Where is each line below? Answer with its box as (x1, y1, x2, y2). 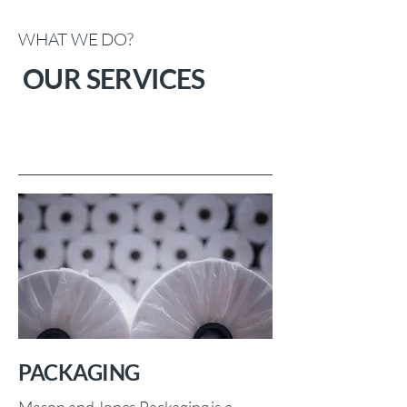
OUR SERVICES (23, 62, 205, 94)
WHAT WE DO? (18, 28, 134, 50)
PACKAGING (18, 359, 140, 385)
